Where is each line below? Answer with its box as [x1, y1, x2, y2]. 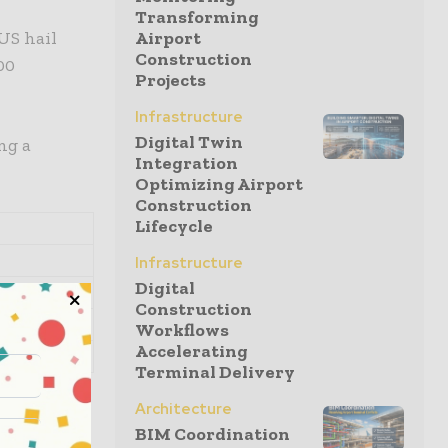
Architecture [135, 399, 232, 419]
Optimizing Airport [135, 173, 303, 195]
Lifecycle [135, 215, 213, 237]
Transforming [135, 6, 259, 28]
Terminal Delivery [135, 361, 295, 383]
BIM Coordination [135, 423, 290, 445]
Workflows [135, 319, 229, 341]
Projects [135, 69, 206, 91]
